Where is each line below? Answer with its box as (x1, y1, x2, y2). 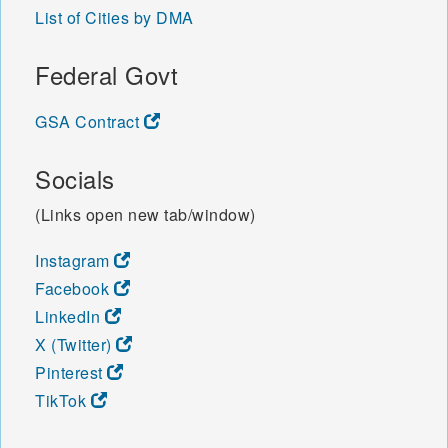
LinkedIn (35, 304, 105, 328)
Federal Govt (35, 56, 178, 92)
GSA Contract (35, 109, 144, 133)
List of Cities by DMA (35, 5, 194, 29)
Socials (35, 160, 115, 196)
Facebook (35, 276, 114, 300)
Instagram (35, 248, 114, 272)
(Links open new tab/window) (35, 202, 256, 226)
